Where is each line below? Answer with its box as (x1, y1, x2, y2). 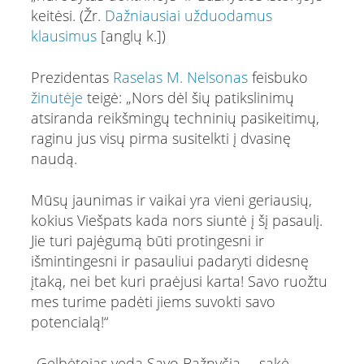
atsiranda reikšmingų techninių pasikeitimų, (30, 107, 319, 128)
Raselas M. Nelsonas (112, 67, 248, 87)
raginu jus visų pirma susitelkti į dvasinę (30, 128, 291, 148)
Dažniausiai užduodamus (104, 5, 272, 25)
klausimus (30, 25, 97, 45)
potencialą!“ (30, 311, 108, 331)
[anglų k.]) (96, 25, 166, 45)
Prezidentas (30, 67, 113, 87)
